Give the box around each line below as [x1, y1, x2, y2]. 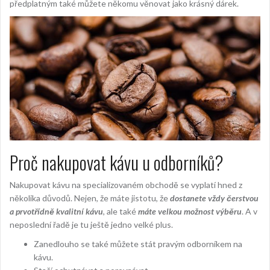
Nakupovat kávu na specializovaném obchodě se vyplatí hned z [10, 180, 242, 190]
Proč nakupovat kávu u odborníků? [10, 149, 224, 177]
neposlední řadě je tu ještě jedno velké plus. [10, 219, 173, 230]
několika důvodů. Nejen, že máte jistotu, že [10, 193, 170, 204]
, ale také [103, 206, 138, 217]
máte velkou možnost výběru [138, 206, 242, 217]
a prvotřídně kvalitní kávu [10, 206, 103, 217]
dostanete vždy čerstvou [170, 193, 259, 204]
